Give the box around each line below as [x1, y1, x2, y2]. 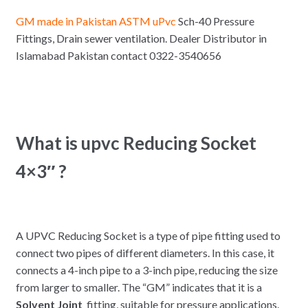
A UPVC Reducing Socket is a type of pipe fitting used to [15, 229, 280, 243]
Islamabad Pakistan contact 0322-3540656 [15, 48, 221, 62]
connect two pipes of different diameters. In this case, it [15, 246, 274, 260]
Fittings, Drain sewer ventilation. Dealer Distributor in [15, 31, 267, 45]
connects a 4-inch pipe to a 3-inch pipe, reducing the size [15, 263, 278, 277]
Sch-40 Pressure [175, 14, 254, 27]
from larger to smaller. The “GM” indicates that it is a [15, 280, 262, 294]
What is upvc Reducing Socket [15, 131, 256, 154]
